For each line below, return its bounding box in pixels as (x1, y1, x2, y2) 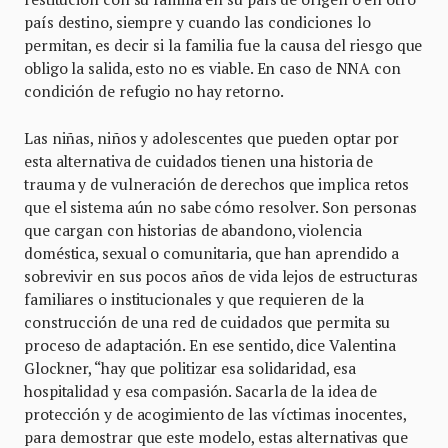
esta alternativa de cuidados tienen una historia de (24, 150, 374, 171)
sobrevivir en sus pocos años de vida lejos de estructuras (24, 265, 418, 286)
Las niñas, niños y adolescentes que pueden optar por (24, 127, 400, 148)
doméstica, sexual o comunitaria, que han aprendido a (24, 242, 400, 263)
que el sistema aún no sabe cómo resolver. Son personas (24, 196, 417, 217)
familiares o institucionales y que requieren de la (24, 288, 365, 309)
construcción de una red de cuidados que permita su (24, 311, 391, 332)
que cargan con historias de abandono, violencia (24, 219, 362, 240)
